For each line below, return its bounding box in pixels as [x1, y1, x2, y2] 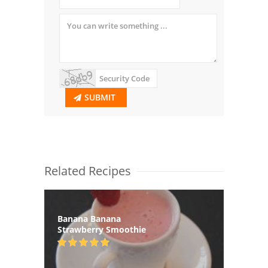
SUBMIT [84, 91, 115, 103]
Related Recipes [44, 162, 131, 179]
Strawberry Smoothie [57, 223, 146, 235]
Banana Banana [57, 212, 121, 224]
